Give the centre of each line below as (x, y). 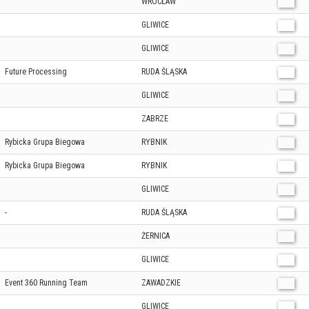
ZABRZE (155, 119)
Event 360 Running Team (46, 283)
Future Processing (36, 72)
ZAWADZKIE (161, 283)
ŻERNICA (156, 236)
